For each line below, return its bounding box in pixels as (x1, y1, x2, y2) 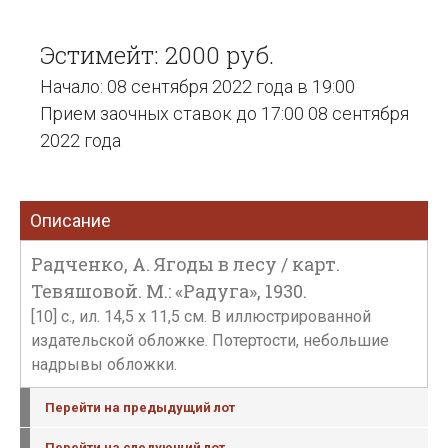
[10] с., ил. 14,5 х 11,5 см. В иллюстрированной (31, 307, 371, 326)
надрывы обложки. (31, 355, 177, 374)
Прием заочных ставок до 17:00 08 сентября (40, 103, 409, 124)
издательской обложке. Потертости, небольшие (31, 331, 389, 350)
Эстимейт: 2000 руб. (40, 39, 274, 71)
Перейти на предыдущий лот (45, 400, 235, 415)
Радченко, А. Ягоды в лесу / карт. (31, 252, 340, 276)
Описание (30, 210, 111, 231)
